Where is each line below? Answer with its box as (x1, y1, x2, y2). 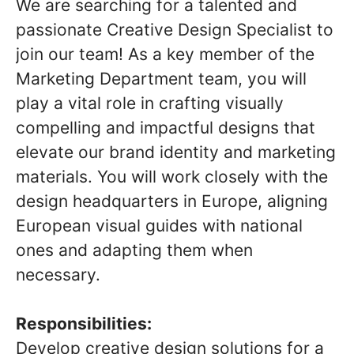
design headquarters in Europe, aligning (16, 190, 328, 211)
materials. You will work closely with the (16, 166, 328, 186)
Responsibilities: (16, 313, 152, 333)
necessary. (16, 264, 100, 284)
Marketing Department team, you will (16, 68, 307, 88)
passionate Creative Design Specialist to (16, 19, 333, 40)
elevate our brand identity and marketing (16, 141, 336, 162)
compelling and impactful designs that (16, 117, 315, 137)
